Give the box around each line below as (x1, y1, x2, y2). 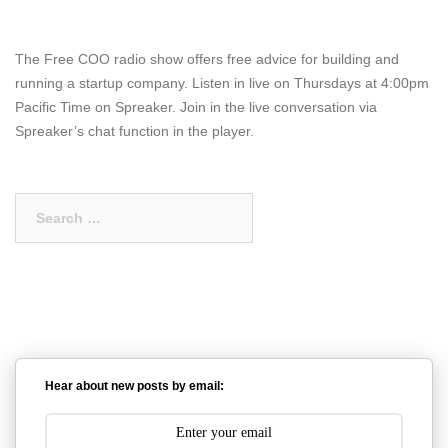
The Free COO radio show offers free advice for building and (15, 51, 399, 67)
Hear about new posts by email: (45, 378, 225, 393)
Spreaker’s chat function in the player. (15, 123, 254, 139)
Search (14, 196, 61, 212)
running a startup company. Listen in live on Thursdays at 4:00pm (15, 75, 429, 91)
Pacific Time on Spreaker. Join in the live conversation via (15, 99, 377, 115)
